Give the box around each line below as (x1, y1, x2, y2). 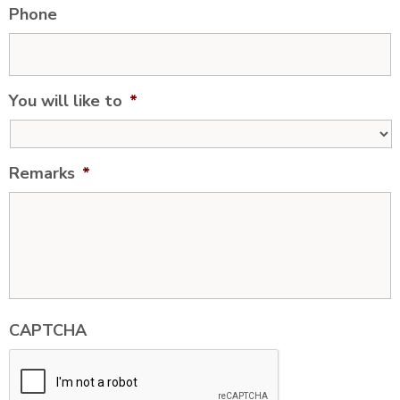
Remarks (9, 162, 75, 184)
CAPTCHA (9, 320, 87, 341)
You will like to (9, 90, 122, 112)
